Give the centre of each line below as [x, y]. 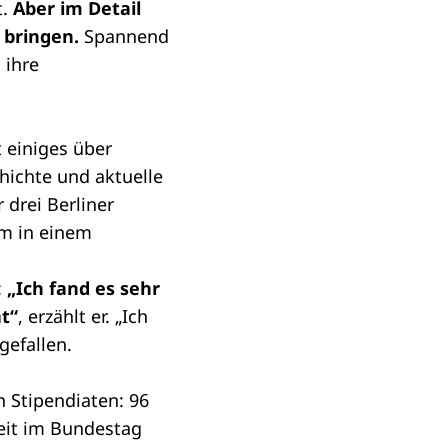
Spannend [126, 36]
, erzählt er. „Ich [83, 316]
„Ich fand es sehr [83, 288]
